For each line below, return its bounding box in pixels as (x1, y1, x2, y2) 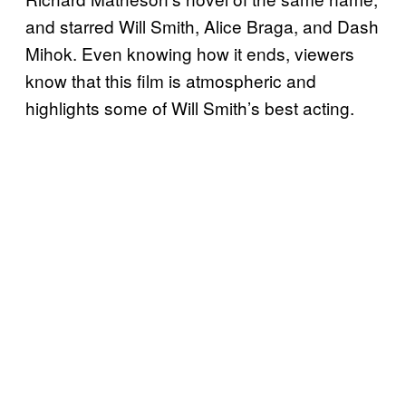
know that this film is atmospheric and (25, 67, 316, 92)
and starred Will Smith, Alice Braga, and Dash (25, 13, 379, 38)
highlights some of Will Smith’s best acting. (25, 94, 354, 120)
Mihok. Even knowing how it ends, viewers (25, 40, 354, 65)
